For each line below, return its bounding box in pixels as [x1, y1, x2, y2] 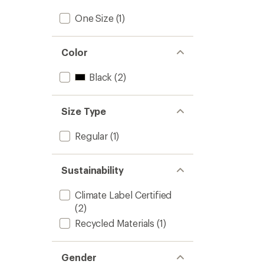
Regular [75, 130, 108, 141]
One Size [75, 12, 114, 24]
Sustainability [61, 164, 124, 176]
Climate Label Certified [75, 189, 172, 200]
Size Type [61, 105, 107, 117]
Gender [61, 252, 97, 263]
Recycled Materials [75, 217, 155, 229]
